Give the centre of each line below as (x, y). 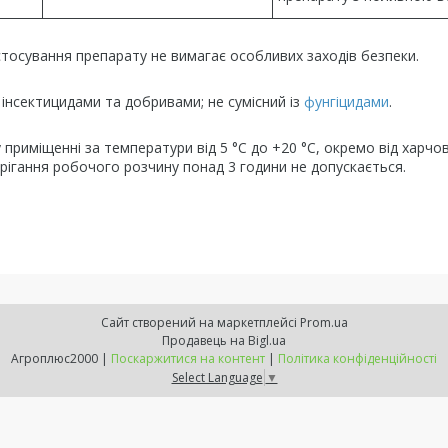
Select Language (217, 377)
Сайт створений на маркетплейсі (200, 322)
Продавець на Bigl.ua (224, 340)
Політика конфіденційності (357, 358)
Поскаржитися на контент (188, 358)
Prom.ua (323, 322)
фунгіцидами (346, 101)
